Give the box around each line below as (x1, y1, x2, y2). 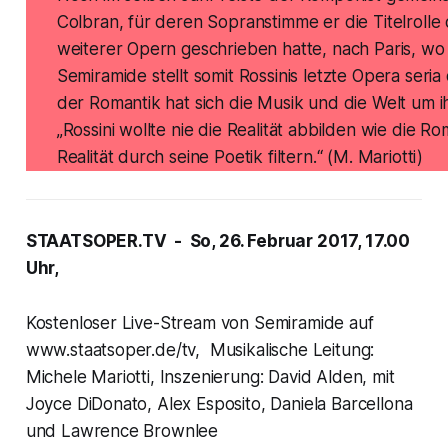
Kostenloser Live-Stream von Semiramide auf (25, 313, 374, 334)
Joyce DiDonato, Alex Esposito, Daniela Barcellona (25, 394, 413, 415)
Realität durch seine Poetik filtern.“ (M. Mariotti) (56, 147, 424, 168)
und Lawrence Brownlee (25, 421, 219, 442)
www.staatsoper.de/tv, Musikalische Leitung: (25, 340, 375, 361)
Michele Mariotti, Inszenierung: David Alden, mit (25, 367, 395, 388)
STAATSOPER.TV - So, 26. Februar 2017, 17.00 (25, 231, 411, 252)
